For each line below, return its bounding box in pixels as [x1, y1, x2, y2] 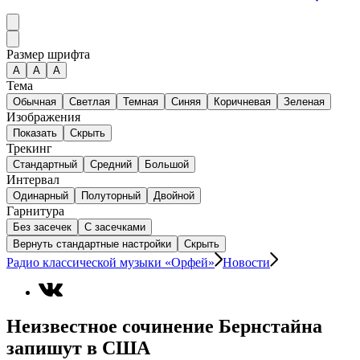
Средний [90, 158, 132, 171]
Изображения [6, 110, 80, 125]
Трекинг [6, 141, 52, 156]
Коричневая [214, 96, 271, 108]
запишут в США [6, 337, 150, 358]
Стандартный [13, 158, 77, 171]
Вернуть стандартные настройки [13, 238, 171, 251]
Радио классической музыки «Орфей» [6, 256, 215, 270]
